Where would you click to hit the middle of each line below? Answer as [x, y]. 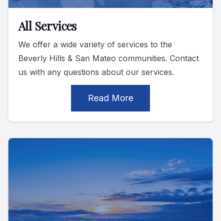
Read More [110, 98]
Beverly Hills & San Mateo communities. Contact [109, 58]
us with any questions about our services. [96, 72]
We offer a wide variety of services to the [95, 45]
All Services [47, 26]
